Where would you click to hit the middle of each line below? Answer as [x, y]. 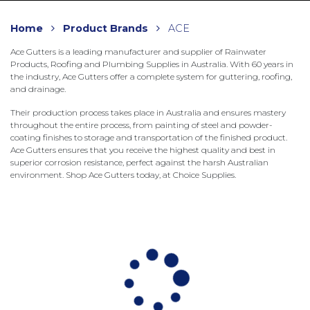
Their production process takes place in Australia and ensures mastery [148, 113]
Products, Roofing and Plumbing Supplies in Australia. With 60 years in [152, 64]
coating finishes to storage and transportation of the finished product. [149, 138]
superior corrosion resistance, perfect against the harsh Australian [139, 163]
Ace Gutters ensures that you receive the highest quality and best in [143, 150]
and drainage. [38, 89]
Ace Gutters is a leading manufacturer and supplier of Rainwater [138, 52]
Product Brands [106, 29]
